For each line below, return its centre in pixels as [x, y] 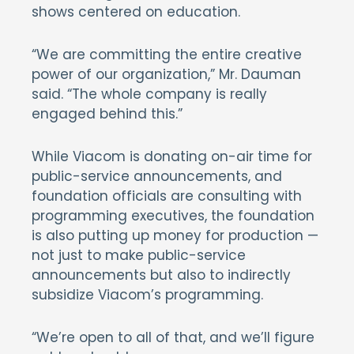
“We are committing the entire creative [167, 55]
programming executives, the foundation [173, 216]
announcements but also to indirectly [161, 275]
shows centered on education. [136, 12]
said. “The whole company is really [149, 94]
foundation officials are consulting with [167, 196]
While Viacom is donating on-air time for [172, 156]
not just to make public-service [139, 255]
